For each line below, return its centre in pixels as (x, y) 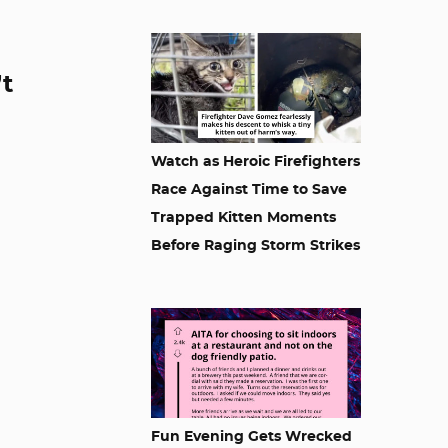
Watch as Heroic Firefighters (255, 162)
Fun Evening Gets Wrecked (251, 437)
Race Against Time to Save (249, 190)
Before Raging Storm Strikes (255, 246)
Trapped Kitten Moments (243, 218)
